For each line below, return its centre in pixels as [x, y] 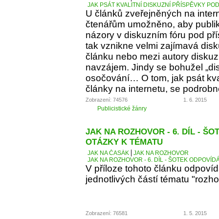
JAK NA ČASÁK [108, 153]
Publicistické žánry [122, 109]
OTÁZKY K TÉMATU [124, 142]
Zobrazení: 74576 [107, 99]
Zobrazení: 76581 [107, 213]
